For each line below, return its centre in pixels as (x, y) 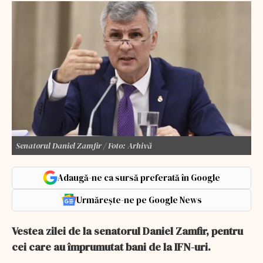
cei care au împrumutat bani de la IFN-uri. (111, 247)
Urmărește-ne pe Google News (139, 200)
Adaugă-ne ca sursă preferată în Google (139, 177)
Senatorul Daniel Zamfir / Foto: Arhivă (84, 145)
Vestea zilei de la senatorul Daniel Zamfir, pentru (127, 231)
